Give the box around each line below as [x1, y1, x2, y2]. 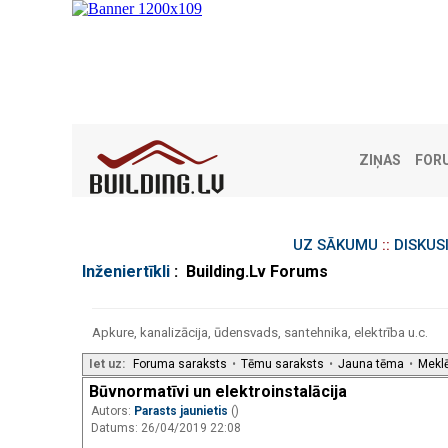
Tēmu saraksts [241, 356, 324, 371]
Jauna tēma [338, 356, 404, 371]
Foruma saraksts [133, 356, 227, 371]
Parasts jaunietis [134, 403, 231, 418]
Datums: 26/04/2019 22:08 [91, 420, 241, 435]
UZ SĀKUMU [292, 236, 378, 254]
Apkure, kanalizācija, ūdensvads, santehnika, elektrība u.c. [92, 324, 428, 340]
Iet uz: [89, 356, 125, 371]
